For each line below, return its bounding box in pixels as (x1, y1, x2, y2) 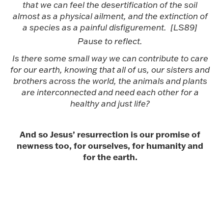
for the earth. (82, 151, 137, 162)
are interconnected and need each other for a (21, 86, 199, 97)
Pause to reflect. (78, 35, 142, 46)
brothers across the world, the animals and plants (13, 75, 207, 86)
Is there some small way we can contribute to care (12, 53, 208, 63)
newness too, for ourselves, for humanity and (17, 139, 203, 151)
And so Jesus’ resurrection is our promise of (20, 128, 200, 139)
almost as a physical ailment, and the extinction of (12, 10, 208, 21)
